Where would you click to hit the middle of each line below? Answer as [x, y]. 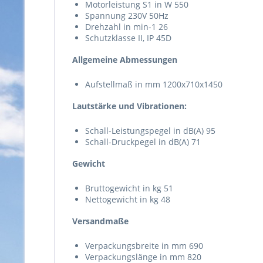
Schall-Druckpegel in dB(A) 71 [143, 141]
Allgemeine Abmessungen [125, 59]
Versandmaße [100, 221]
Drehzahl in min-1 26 [127, 26]
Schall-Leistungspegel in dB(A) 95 [150, 130]
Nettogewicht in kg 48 [128, 199]
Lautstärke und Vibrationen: [129, 106]
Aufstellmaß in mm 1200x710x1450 [154, 84]
